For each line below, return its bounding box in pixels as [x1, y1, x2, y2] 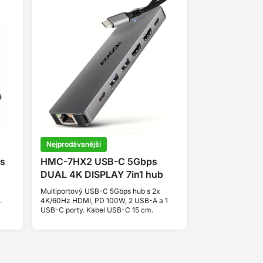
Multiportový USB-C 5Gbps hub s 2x [40, 187, 160, 196]
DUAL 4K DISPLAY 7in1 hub [40, 168, 163, 181]
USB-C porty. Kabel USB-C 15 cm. [40, 205, 153, 215]
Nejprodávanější [46, 140, 101, 149]
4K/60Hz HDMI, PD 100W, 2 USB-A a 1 [40, 196, 168, 205]
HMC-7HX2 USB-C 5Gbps [40, 156, 157, 168]
